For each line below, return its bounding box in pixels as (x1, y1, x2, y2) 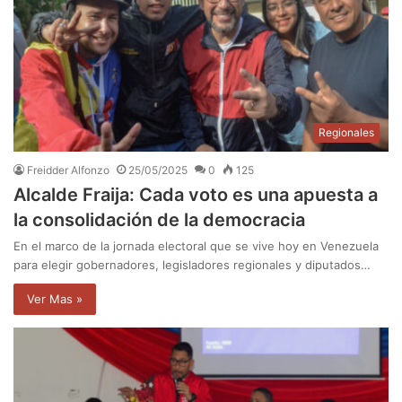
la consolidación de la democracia (13, 208, 305, 231)
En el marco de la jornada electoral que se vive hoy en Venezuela (13, 238, 379, 253)
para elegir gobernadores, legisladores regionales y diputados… (13, 257, 371, 272)
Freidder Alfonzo (27, 162, 109, 177)
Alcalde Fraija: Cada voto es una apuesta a (13, 183, 378, 205)
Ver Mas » (27, 291, 83, 306)
